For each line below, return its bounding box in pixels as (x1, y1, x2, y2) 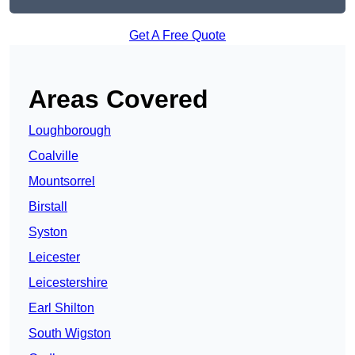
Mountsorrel (29, 174, 95, 189)
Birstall (29, 200, 67, 214)
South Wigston (29, 326, 111, 341)
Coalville (29, 149, 78, 163)
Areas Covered (29, 85, 208, 114)
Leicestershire (29, 276, 108, 290)
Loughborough (29, 124, 111, 138)
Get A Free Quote (129, 29, 226, 43)
